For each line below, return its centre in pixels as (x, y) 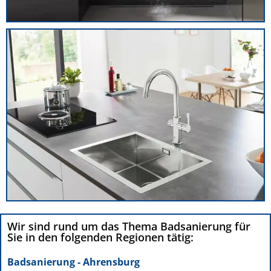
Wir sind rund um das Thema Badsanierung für (129, 227)
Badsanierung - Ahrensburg (73, 262)
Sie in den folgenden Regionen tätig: (100, 237)
